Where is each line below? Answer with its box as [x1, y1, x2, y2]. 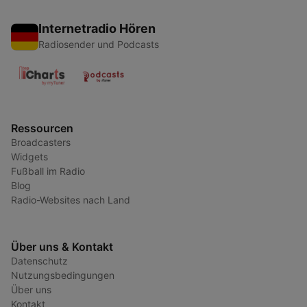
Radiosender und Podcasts [38, 38, 159, 50]
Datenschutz [11, 255, 68, 267]
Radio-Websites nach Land [11, 194, 130, 206]
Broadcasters [11, 136, 71, 148]
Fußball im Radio [11, 165, 85, 177]
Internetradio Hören [38, 21, 156, 36]
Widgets [11, 151, 48, 162]
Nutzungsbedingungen [11, 269, 114, 281]
